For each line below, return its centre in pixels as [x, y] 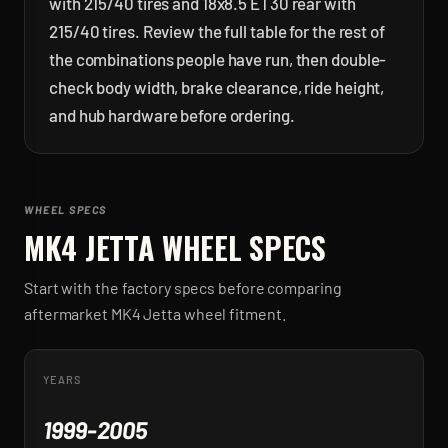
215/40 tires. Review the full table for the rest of [217, 31]
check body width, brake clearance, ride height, [217, 87]
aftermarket [67, 313]
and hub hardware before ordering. [172, 115]
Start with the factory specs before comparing [183, 287]
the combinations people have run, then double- [218, 59]
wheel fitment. [233, 313]
